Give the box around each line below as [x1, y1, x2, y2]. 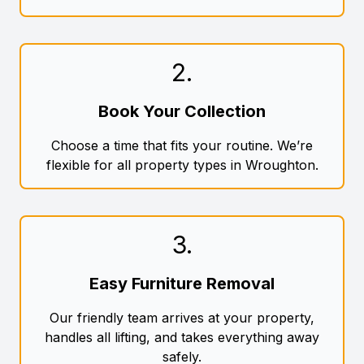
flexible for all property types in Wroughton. [45, 157, 318, 174]
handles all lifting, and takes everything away [45, 329, 319, 346]
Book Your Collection [98, 102, 266, 122]
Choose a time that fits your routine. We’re [51, 137, 313, 154]
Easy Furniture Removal [89, 274, 275, 294]
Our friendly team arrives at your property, [50, 310, 314, 327]
